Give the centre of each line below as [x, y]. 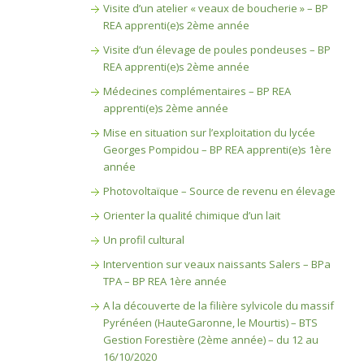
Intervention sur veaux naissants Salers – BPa [217, 264]
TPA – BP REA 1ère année [165, 281]
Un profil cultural [143, 240]
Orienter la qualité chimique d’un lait [191, 215]
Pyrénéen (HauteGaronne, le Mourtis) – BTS [210, 323]
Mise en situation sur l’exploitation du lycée [209, 132]
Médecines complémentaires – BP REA [197, 91]
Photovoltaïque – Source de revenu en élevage [219, 191]
